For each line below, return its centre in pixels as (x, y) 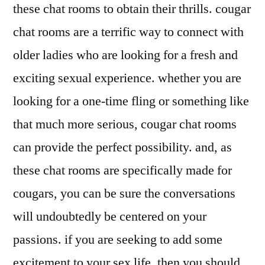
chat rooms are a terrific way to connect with (128, 32)
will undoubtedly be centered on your (110, 216)
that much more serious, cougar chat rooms (125, 124)
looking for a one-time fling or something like (131, 101)
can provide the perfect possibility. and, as (122, 147)
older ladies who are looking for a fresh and (125, 55)
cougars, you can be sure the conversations (124, 193)
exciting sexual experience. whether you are (127, 78)
